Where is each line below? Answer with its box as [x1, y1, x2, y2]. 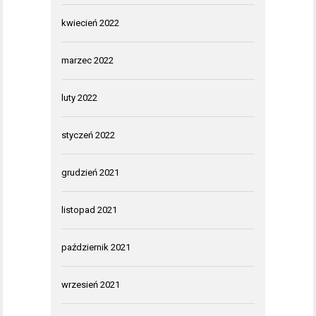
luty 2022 [61, 92, 97, 104]
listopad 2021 [61, 205, 117, 216]
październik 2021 [61, 242, 130, 253]
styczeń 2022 [61, 130, 115, 141]
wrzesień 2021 [61, 279, 120, 291]
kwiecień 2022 [61, 18, 119, 29]
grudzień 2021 [61, 167, 119, 178]
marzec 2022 [61, 55, 114, 66]
